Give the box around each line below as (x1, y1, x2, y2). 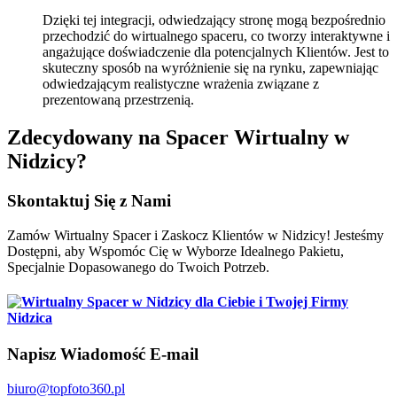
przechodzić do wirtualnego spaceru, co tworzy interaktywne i (43, 28, 390, 44)
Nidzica (7, 309, 52, 325)
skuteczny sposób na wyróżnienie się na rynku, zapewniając (43, 60, 378, 76)
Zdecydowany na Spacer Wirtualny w (7, 126, 349, 149)
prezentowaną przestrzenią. (43, 92, 194, 108)
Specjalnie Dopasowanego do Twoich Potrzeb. (7, 259, 269, 275)
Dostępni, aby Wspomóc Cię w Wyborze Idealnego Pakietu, (7, 243, 344, 259)
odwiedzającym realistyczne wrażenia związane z (43, 76, 319, 92)
